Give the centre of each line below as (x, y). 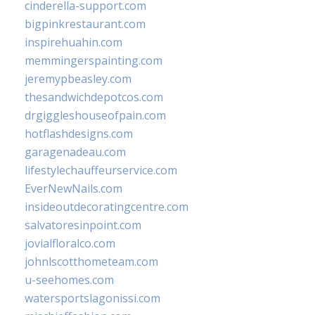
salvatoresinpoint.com (83, 225)
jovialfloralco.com (70, 243)
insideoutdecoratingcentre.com (107, 207)
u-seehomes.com (69, 280)
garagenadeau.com (75, 152)
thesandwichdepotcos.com (94, 97)
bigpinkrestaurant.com (85, 24)
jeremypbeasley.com (78, 79)
